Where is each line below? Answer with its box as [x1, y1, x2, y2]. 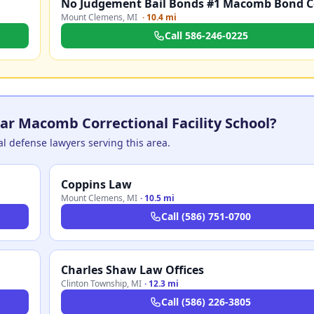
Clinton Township [61, 278, 127, 289]
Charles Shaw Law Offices [61, 262, 204, 278]
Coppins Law [61, 177, 132, 192]
